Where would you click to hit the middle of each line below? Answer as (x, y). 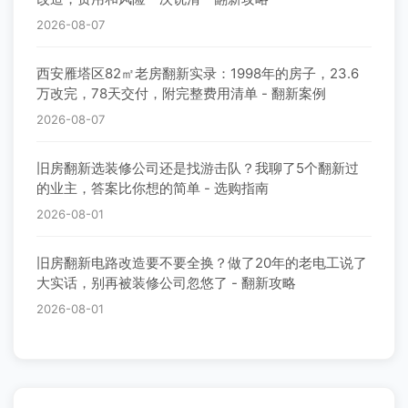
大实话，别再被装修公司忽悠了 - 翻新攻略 (166, 282)
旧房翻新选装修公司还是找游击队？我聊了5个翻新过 (198, 168)
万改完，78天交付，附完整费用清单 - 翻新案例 (181, 93)
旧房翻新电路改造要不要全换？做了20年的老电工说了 (202, 262)
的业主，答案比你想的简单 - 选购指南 (153, 188)
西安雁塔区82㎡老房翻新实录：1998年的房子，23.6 (198, 73)
